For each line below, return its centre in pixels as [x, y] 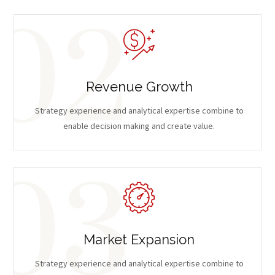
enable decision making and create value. [139, 126]
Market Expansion [139, 239]
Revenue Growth [139, 86]
